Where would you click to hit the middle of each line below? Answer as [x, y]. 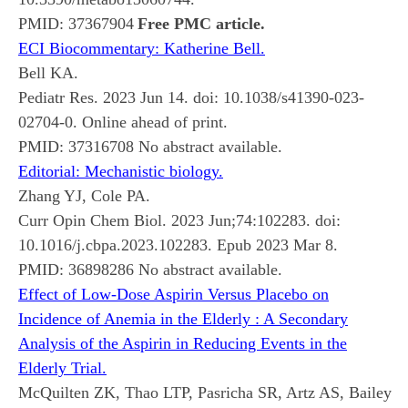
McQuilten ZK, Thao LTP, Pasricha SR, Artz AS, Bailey [205, 392]
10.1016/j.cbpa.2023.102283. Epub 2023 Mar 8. [178, 245]
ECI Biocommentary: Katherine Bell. [142, 48]
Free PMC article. [201, 23]
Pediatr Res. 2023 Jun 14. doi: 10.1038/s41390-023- [191, 97]
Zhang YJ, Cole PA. [84, 195]
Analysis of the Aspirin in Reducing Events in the [183, 343]
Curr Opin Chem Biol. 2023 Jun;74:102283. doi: [179, 220]
